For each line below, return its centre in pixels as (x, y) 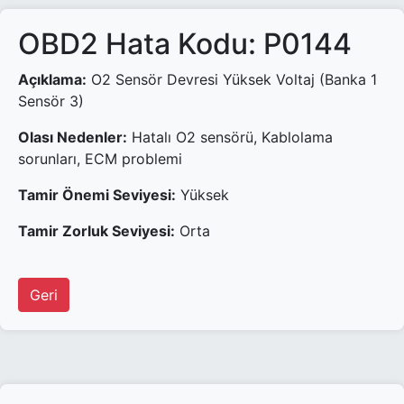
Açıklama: (52, 79)
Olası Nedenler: (73, 137)
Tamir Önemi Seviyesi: (97, 195)
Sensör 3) (51, 101)
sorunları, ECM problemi (100, 159)
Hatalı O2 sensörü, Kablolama (230, 137)
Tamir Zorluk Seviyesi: (96, 231)
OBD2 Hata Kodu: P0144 (185, 44)
